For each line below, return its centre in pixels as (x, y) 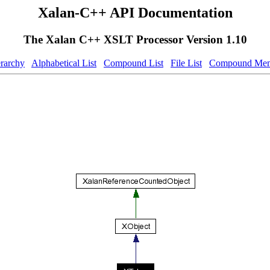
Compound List (133, 63)
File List (186, 63)
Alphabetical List (64, 63)
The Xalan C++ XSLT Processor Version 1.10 (135, 39)
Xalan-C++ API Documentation (135, 13)
